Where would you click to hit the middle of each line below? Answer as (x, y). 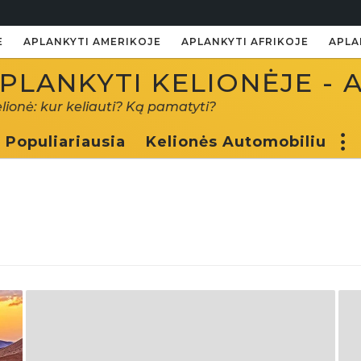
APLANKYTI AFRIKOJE (245, 41)
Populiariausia (66, 142)
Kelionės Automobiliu (236, 142)
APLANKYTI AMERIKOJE (92, 41)
